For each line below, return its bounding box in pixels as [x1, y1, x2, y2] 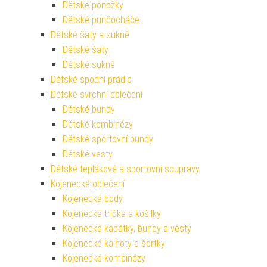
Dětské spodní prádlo [51, 74, 132, 86]
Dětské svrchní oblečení [51, 89, 142, 101]
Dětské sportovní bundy [63, 133, 153, 145]
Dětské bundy [63, 104, 115, 116]
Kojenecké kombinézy [63, 253, 145, 265]
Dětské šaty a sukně [51, 29, 129, 41]
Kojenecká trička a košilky [63, 208, 161, 220]
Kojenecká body [63, 193, 123, 205]
